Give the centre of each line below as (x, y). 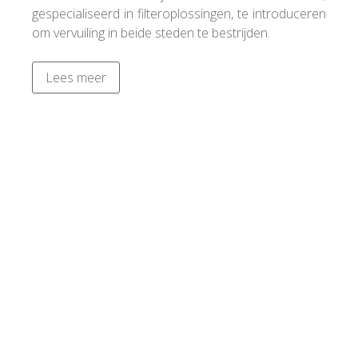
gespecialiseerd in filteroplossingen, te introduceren (179, 13)
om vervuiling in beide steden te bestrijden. (151, 32)
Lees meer (76, 77)
